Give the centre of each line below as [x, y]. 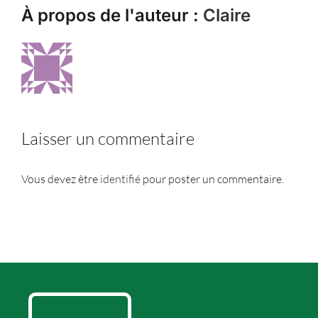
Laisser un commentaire [108, 139]
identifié [120, 179]
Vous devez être [61, 179]
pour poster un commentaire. [212, 179]
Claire [226, 16]
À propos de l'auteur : [112, 16]
